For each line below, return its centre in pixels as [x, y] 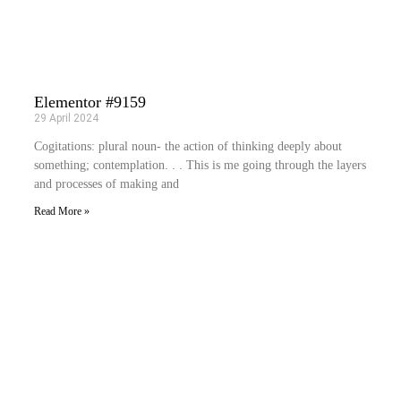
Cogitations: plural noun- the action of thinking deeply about [188, 146]
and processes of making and [107, 183]
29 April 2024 [66, 118]
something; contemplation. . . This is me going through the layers [200, 165]
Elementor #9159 [90, 102]
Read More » [62, 211]
